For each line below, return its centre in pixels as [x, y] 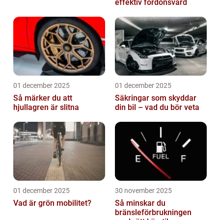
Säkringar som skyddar [156, 98]
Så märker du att [43, 98]
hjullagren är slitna [46, 108]
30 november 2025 [143, 191]
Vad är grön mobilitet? [52, 203]
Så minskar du [140, 203]
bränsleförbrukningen [153, 213]
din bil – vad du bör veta [157, 108]
